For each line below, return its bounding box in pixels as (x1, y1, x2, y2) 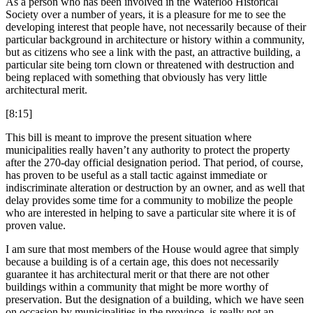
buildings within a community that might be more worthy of (6, 281, 268, 293)
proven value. (6, 219, 66, 232)
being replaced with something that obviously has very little (6, 71, 267, 84)
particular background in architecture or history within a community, (6, 34, 305, 46)
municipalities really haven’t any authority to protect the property (6, 144, 290, 156)
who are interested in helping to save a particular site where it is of (6, 207, 296, 219)
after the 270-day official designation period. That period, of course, (6, 156, 303, 169)
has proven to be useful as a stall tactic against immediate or (6, 169, 267, 182)
